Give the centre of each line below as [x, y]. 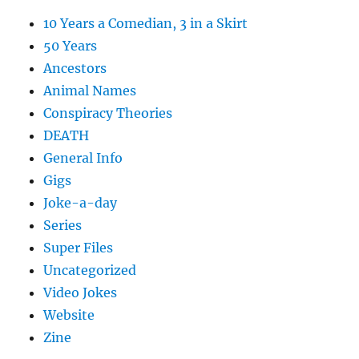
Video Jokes [81, 292]
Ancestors [75, 68]
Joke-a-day [81, 202]
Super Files [79, 247]
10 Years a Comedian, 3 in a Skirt [146, 23]
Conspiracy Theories [108, 113]
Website [69, 315]
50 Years [71, 45]
